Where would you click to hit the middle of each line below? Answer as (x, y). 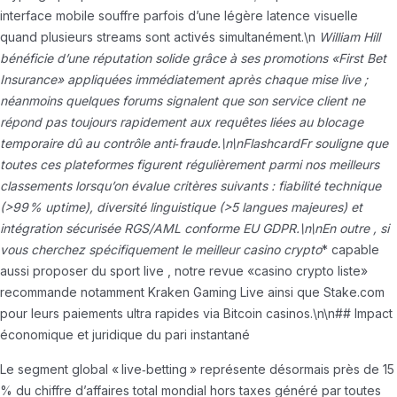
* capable (350, 249)
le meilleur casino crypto (252, 249)
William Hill (350, 36)
